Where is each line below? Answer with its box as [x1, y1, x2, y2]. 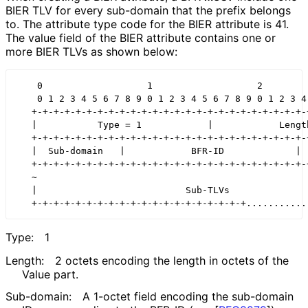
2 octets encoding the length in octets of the [55, 253, 289, 267]
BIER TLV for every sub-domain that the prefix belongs [5, 3, 291, 17]
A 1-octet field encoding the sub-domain [82, 289, 294, 304]
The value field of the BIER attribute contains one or [5, 30, 276, 45]
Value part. [22, 267, 78, 281]
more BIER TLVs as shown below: [5, 44, 177, 58]
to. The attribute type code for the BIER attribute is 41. [5, 16, 289, 31]
